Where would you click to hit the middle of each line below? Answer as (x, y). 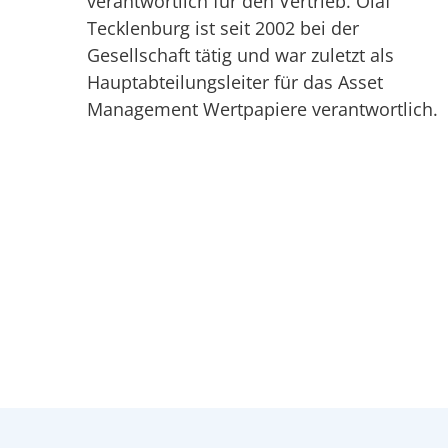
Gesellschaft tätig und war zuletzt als (240, 55)
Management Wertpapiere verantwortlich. (262, 109)
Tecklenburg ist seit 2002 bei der (223, 28)
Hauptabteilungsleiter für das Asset (235, 82)
